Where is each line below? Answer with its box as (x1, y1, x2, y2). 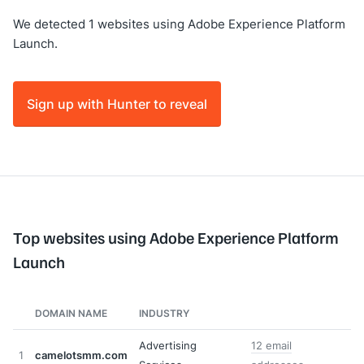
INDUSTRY (139, 306, 189, 320)
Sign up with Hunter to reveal (27, 94, 207, 113)
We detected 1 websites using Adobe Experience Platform (13, 15, 345, 32)
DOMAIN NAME (35, 306, 107, 320)
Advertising (139, 338, 197, 353)
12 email (251, 338, 292, 353)
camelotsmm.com (35, 348, 128, 362)
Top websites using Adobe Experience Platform (13, 227, 339, 247)
